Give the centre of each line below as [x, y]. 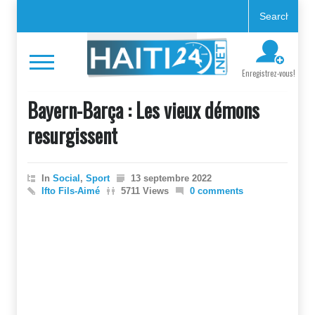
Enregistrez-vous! [269, 73]
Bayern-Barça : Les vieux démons [143, 110]
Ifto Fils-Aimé [71, 191]
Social [66, 178]
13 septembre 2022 [171, 178]
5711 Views [145, 191]
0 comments [217, 191]
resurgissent [72, 135]
